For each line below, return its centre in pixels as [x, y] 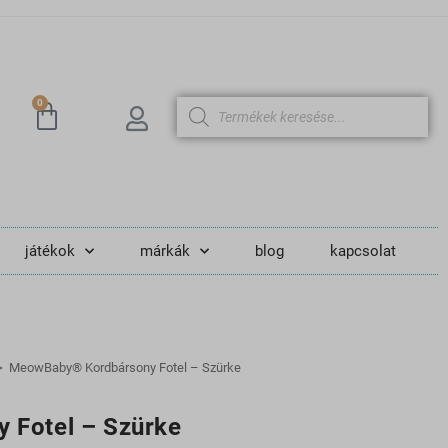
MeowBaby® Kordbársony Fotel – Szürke [125, 367]
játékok [49, 251]
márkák [164, 251]
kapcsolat [362, 251]
